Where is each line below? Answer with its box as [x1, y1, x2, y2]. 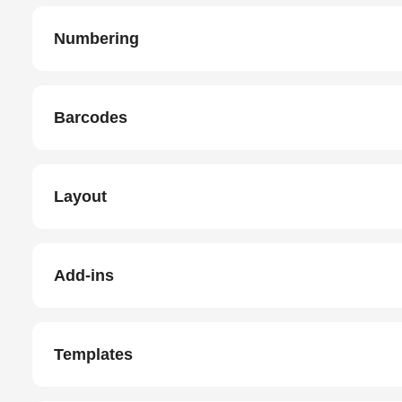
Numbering [54, 30, 139, 48]
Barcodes [54, 109, 127, 127]
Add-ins [54, 267, 114, 284]
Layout [54, 188, 107, 205]
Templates [54, 345, 133, 363]
